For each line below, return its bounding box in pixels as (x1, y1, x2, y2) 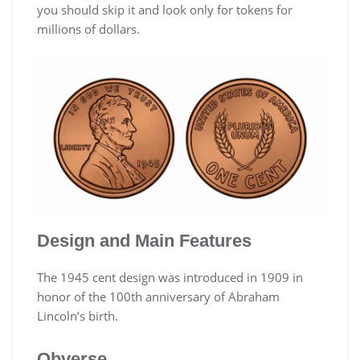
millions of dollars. (37, 21, 140, 38)
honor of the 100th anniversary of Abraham (37, 288, 280, 305)
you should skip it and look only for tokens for (37, 2, 292, 18)
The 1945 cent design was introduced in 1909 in (37, 269, 303, 286)
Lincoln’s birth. (37, 308, 118, 325)
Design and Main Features (37, 231, 252, 252)
